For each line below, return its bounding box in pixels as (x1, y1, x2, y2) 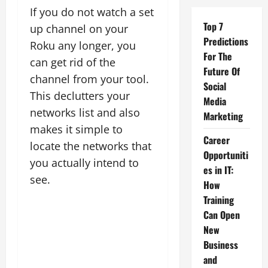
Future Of (203, 64, 240, 78)
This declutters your (30, 89, 130, 103)
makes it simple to (30, 122, 123, 136)
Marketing (203, 109, 243, 123)
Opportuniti (203, 148, 248, 162)
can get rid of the (30, 55, 115, 69)
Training (203, 193, 234, 207)
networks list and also (30, 105, 140, 120)
